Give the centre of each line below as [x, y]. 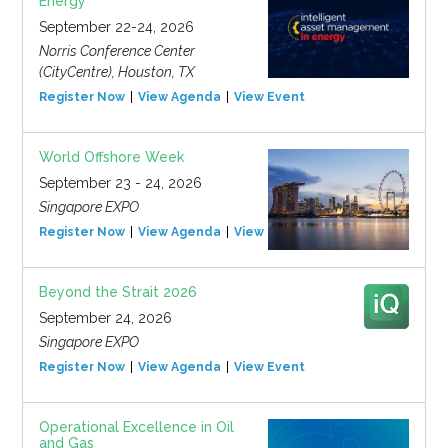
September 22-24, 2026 [116, 27]
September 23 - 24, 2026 [120, 183]
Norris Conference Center [116, 51]
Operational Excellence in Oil [136, 427]
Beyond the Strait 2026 [117, 292]
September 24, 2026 [105, 318]
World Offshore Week [111, 157]
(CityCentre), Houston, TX [116, 72]
